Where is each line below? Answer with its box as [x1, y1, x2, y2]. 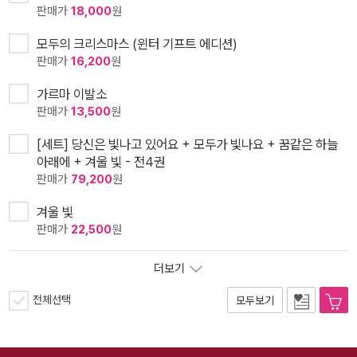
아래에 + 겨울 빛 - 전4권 [37, 154, 165, 171]
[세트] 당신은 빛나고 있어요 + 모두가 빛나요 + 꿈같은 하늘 [37, 136, 338, 153]
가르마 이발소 [37, 86, 107, 103]
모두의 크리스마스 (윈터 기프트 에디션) [37, 36, 237, 53]
